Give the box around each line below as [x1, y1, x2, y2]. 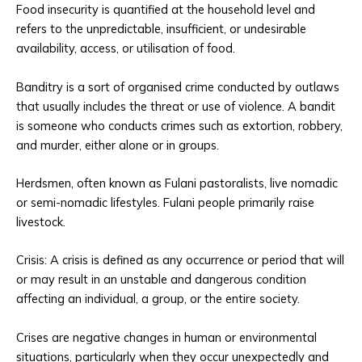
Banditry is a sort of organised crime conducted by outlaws [16, 78, 339, 95]
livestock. [16, 213, 65, 229]
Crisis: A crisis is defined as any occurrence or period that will [16, 252, 344, 268]
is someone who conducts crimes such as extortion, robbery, [16, 117, 343, 133]
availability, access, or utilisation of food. [16, 40, 235, 57]
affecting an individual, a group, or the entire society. [16, 291, 300, 307]
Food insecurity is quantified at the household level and [16, 2, 315, 18]
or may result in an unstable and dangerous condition [16, 271, 306, 288]
